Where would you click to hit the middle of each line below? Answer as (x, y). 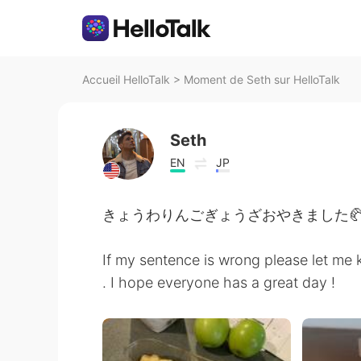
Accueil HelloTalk (126, 79)
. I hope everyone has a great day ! (219, 282)
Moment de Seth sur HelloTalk (262, 79)
